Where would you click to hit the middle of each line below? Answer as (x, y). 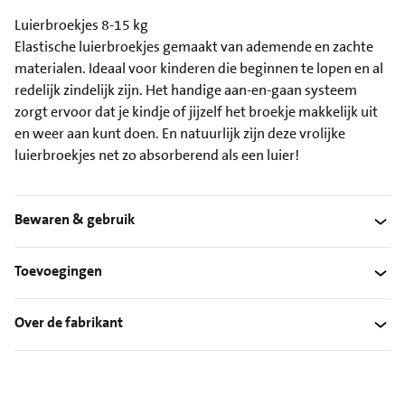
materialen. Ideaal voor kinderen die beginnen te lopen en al (199, 68)
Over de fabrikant (69, 323)
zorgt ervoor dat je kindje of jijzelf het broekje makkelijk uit (196, 111)
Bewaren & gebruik (75, 220)
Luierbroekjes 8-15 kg (81, 24)
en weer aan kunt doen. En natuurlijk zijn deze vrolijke (180, 133)
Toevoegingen (58, 271)
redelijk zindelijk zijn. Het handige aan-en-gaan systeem (186, 89)
